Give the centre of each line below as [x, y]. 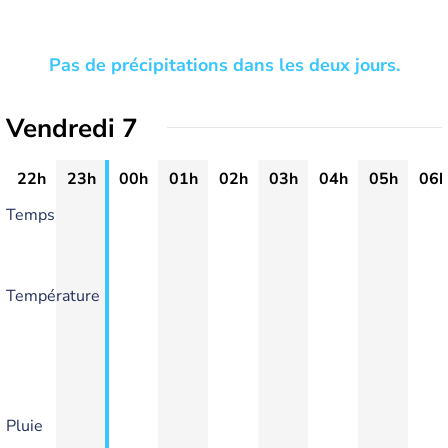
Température [53, 296]
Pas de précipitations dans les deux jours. [224, 65]
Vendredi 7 [72, 128]
